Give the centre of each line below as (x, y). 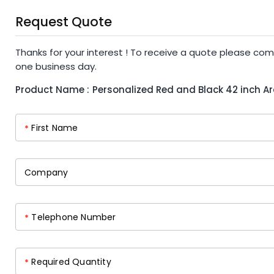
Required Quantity (70, 261)
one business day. (56, 66)
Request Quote (64, 22)
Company (46, 172)
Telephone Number (72, 217)
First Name (54, 128)
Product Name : (52, 90)
